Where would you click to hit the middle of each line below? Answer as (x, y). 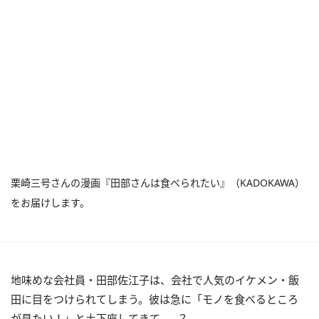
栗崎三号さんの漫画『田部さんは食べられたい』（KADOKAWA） (158, 183)
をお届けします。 (50, 203)
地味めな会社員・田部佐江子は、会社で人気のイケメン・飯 (155, 280)
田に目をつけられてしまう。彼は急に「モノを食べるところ (155, 299)
